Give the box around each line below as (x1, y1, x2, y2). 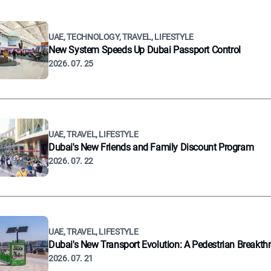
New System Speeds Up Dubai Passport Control (48, 44, 241, 56)
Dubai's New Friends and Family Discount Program (48, 142, 254, 153)
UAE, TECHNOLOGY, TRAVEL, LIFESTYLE (48, 32, 194, 42)
